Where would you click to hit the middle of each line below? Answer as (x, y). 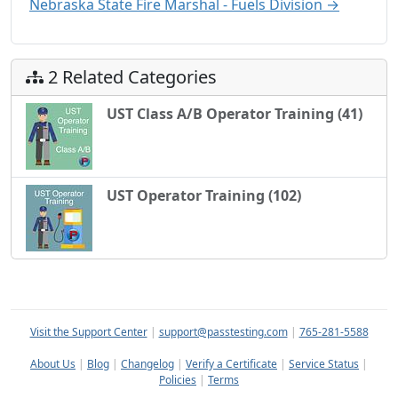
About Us (53, 364)
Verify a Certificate (231, 364)
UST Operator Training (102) (204, 196)
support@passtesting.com (223, 332)
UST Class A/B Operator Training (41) (235, 114)
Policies (178, 380)
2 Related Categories (130, 77)
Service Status (324, 364)
